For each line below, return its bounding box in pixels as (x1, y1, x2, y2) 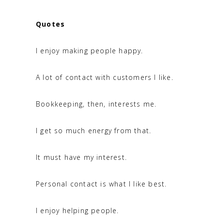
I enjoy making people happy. (36, 46, 143, 55)
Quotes (36, 19, 65, 29)
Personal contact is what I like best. (36, 179, 167, 188)
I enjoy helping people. (36, 205, 119, 215)
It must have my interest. (36, 152, 127, 162)
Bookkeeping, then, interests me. (36, 99, 157, 108)
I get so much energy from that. (36, 125, 152, 135)
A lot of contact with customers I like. (36, 72, 173, 82)
